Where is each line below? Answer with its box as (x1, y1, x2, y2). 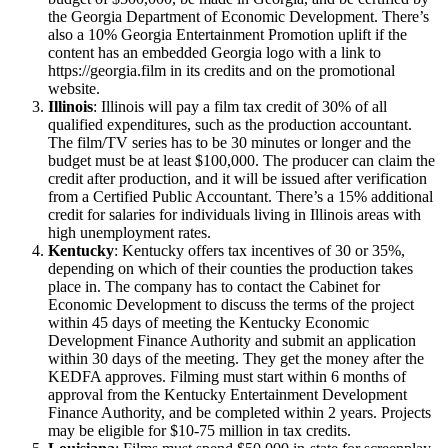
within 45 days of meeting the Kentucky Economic (48, 313, 369, 331)
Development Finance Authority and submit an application (48, 331, 416, 349)
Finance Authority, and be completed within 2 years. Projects (48, 403, 431, 421)
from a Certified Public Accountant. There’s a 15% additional (48, 187, 433, 205)
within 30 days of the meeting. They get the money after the (48, 349, 424, 367)
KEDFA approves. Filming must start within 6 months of (48, 367, 406, 385)
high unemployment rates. (48, 223, 211, 241)
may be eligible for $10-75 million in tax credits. (48, 421, 351, 439)
